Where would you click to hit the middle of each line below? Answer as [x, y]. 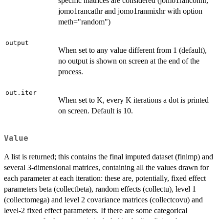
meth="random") [84, 22]
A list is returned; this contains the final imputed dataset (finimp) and [109, 156]
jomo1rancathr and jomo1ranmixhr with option [130, 11]
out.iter [21, 93]
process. [71, 72]
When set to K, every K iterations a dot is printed [133, 100]
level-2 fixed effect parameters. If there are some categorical [96, 210]
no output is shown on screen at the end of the [129, 61]
